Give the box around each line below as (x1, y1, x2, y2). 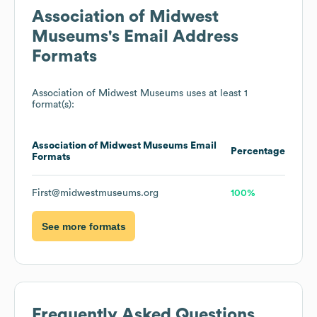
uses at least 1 (183, 88, 248, 99)
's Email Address (108, 28, 238, 46)
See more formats (41, 220, 126, 232)
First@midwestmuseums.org (32, 188, 158, 199)
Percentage (231, 146, 285, 157)
